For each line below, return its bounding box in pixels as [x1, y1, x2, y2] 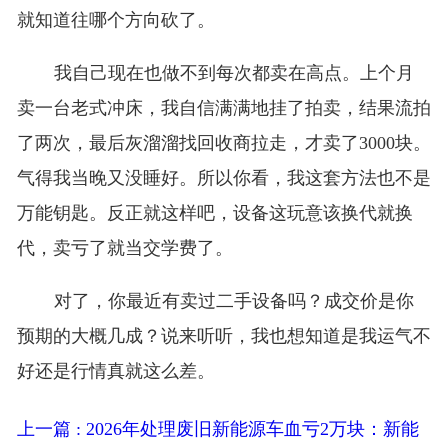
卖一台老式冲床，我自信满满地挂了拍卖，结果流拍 [16, 98, 431, 119]
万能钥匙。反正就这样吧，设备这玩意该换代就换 [16, 203, 413, 224]
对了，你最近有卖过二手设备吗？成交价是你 [53, 291, 414, 312]
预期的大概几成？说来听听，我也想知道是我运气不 [16, 326, 431, 347]
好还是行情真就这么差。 [16, 361, 215, 382]
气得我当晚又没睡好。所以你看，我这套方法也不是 [16, 168, 431, 189]
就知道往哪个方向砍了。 [16, 10, 215, 31]
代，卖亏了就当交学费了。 [16, 238, 233, 259]
